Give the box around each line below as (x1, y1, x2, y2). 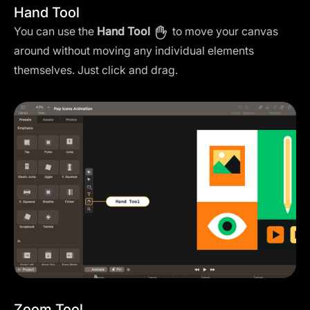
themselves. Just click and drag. (14, 63, 178, 77)
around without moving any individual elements (14, 44, 254, 58)
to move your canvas (170, 24, 278, 39)
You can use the (14, 24, 97, 39)
